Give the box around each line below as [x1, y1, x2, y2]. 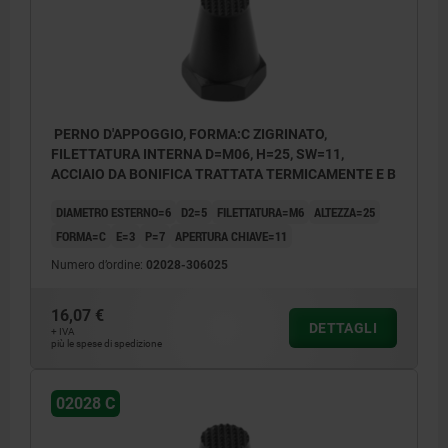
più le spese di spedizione [51, 337, 162, 349]
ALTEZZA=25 [314, 202, 375, 221]
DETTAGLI [308, 319, 377, 336]
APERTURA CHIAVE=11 [175, 226, 287, 245]
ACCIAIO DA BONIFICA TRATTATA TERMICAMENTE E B [51, 165, 396, 182]
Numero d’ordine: [51, 257, 146, 272]
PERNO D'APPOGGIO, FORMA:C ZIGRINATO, [51, 125, 327, 142]
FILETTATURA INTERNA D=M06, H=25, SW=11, [51, 145, 344, 162]
